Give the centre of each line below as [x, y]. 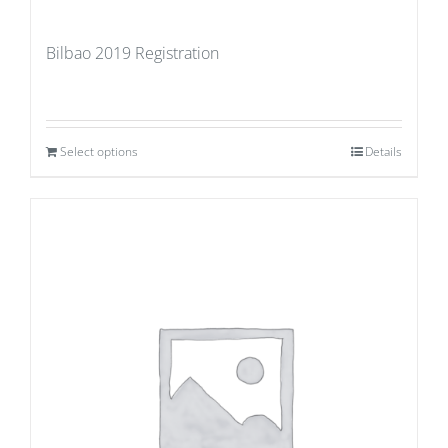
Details [383, 151]
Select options [99, 151]
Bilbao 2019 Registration [132, 53]
